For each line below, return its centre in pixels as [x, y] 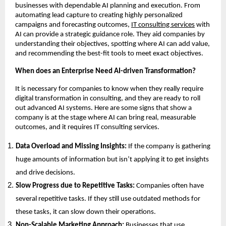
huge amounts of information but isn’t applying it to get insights [112, 159]
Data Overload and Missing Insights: [72, 146]
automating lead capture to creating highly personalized [99, 15]
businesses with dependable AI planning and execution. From [108, 6]
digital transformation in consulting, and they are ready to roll [108, 98]
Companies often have [170, 186]
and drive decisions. [46, 173]
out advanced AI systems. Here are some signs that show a [103, 108]
